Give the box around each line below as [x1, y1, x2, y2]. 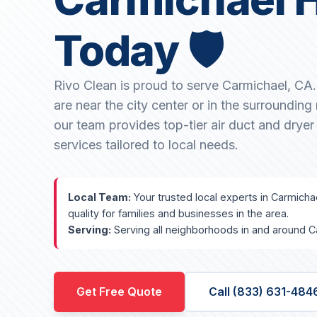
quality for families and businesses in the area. [68, 207, 289, 220]
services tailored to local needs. [54, 137, 238, 153]
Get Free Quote [76, 284, 162, 299]
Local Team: [68, 191, 131, 204]
